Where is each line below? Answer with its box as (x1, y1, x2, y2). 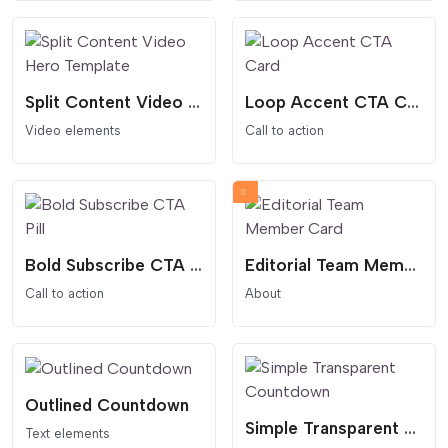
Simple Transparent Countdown (404, 418, 416, 439)
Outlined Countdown (25, 395, 189, 416)
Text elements (25, 426, 110, 442)
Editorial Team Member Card (404, 255, 416, 276)
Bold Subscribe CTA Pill (190, 255, 202, 276)
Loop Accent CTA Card (407, 91, 419, 112)
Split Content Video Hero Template (188, 91, 200, 112)
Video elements (25, 122, 121, 138)
